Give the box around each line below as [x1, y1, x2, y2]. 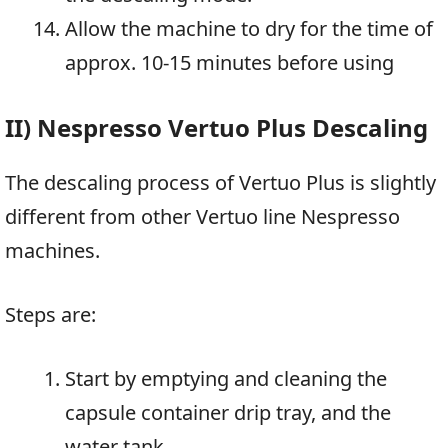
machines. [5, 237, 100, 265]
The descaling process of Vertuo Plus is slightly [5, 169, 436, 197]
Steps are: [5, 301, 96, 329]
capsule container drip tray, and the [65, 399, 391, 427]
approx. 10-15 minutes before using [65, 49, 394, 77]
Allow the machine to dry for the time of [65, 15, 433, 43]
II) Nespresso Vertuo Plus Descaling [5, 111, 428, 145]
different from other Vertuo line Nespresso [5, 203, 400, 231]
